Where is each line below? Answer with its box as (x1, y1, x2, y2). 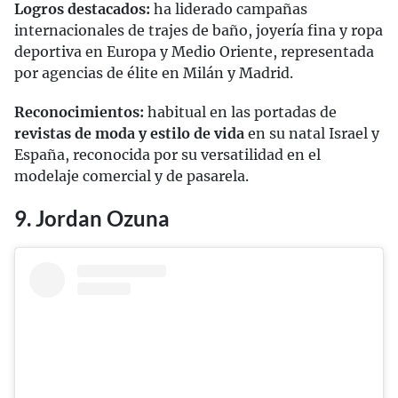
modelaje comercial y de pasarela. (14, 167, 249, 186)
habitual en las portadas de (144, 103, 337, 122)
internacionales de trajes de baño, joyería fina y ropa (14, 21, 383, 40)
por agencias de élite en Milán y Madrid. (14, 64, 293, 83)
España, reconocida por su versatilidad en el (14, 146, 321, 164)
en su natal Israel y (244, 124, 379, 143)
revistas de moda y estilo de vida (14, 124, 244, 143)
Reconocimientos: (14, 103, 144, 122)
